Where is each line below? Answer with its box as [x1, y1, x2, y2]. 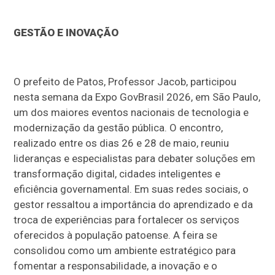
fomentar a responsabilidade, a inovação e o [14, 259, 218, 272]
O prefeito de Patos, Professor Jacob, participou [14, 75, 237, 88]
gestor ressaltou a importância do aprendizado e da [14, 198, 254, 211]
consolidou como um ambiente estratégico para [14, 244, 236, 257]
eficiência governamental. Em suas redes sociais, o [14, 182, 249, 195]
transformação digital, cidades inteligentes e [14, 167, 221, 180]
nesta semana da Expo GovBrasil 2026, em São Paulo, [14, 90, 261, 103]
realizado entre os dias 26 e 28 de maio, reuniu [14, 136, 230, 149]
